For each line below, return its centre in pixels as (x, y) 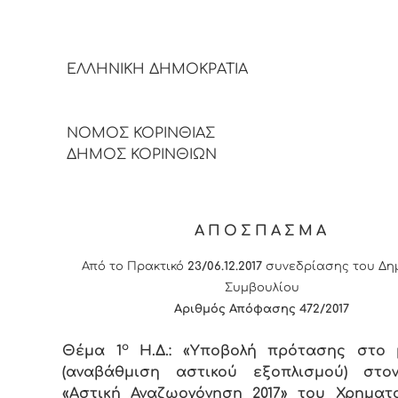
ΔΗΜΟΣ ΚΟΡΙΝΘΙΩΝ (139, 155)
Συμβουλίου (262, 287)
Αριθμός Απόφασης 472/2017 (262, 309)
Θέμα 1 (92, 350)
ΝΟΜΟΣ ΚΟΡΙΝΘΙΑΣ (139, 134)
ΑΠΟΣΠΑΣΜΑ (262, 231)
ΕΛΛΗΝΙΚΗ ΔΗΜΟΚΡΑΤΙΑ (166, 70)
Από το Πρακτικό (134, 266)
